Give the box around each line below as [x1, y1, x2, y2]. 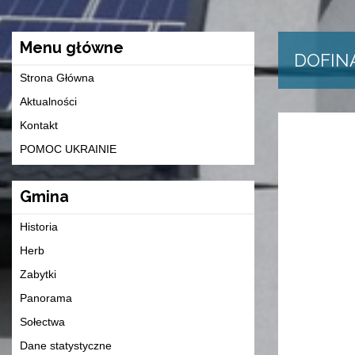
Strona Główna [20, 71, 94, 85]
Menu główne [20, 39, 124, 58]
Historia [20, 220, 58, 234]
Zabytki [20, 268, 56, 281]
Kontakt [20, 119, 58, 132]
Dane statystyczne [20, 339, 112, 353]
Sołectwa [20, 315, 65, 329]
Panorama [20, 292, 72, 305]
